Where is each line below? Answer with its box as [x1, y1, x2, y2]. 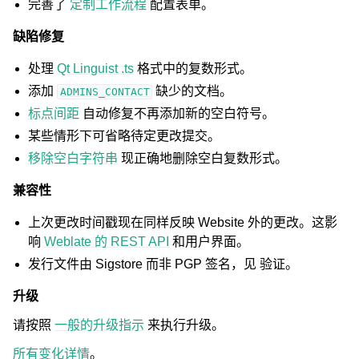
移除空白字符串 [28, 151, 119, 165]
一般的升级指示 [54, 318, 144, 332]
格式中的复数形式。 [134, 62, 253, 75]
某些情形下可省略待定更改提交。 [28, 129, 221, 143]
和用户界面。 [169, 235, 250, 248]
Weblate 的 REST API [44, 235, 170, 248]
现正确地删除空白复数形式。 [118, 151, 288, 165]
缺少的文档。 [152, 84, 233, 98]
